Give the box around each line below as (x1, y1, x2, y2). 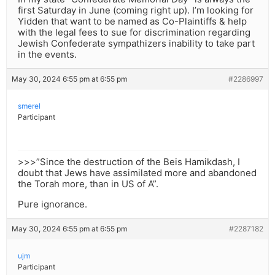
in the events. (18, 48, 77, 61)
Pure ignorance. (18, 198, 87, 211)
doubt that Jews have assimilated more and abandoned (18, 167, 257, 179)
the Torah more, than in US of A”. (18, 178, 158, 190)
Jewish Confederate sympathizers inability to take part (18, 37, 255, 50)
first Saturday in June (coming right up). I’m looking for (18, 4, 254, 17)
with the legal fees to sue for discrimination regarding (18, 26, 250, 39)
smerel (18, 101, 41, 111)
